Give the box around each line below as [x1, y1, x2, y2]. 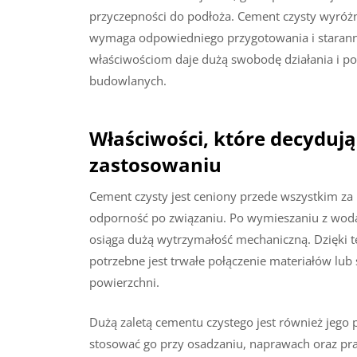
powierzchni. [89, 274, 159, 291]
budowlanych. [89, 72, 167, 88]
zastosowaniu [89, 151, 222, 178]
